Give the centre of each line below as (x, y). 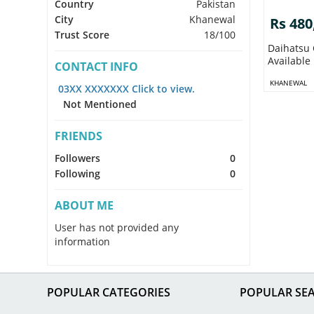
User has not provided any (117, 227)
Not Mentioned (96, 104)
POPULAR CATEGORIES (109, 292)
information (83, 241)
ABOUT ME (84, 205)
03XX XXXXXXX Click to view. (127, 88)
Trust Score (82, 34)
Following (78, 173)
